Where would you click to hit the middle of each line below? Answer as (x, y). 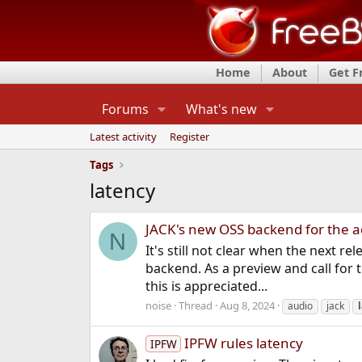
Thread (195, 306)
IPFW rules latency (244, 343)
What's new (221, 109)
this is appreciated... (206, 286)
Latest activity (123, 137)
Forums (125, 109)
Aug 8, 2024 (247, 306)
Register (189, 137)
